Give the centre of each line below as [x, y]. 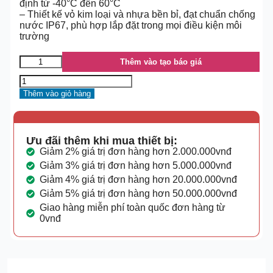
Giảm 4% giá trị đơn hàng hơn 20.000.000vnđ [139, 179]
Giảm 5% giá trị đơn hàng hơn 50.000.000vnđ [139, 193]
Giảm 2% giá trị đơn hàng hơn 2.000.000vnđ [136, 151]
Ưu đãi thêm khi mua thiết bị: [101, 141]
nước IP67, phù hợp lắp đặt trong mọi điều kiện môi [130, 25]
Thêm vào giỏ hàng [57, 94]
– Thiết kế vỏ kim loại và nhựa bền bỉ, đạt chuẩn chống [137, 14]
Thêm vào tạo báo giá [161, 62]
